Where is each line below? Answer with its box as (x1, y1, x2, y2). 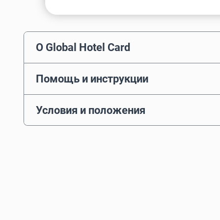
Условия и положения (36, 103, 145, 116)
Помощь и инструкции (36, 72, 148, 85)
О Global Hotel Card (36, 41, 130, 54)
